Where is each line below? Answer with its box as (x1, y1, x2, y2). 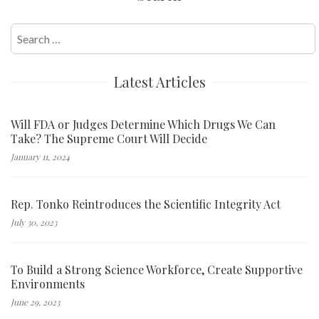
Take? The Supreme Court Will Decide (11, 131, 207, 147)
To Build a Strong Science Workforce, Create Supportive (11, 262, 303, 278)
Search (11, 25, 43, 39)
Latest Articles (113, 72, 206, 92)
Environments (11, 276, 85, 292)
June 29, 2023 (11, 296, 60, 308)
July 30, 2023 (11, 216, 57, 229)
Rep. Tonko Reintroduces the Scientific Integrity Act (11, 197, 281, 212)
